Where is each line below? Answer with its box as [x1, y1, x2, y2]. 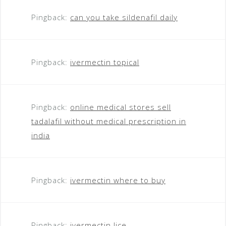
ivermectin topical [70, 56, 139, 67]
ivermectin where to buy [70, 175, 165, 185]
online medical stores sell [70, 101, 171, 112]
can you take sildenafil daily [70, 12, 178, 22]
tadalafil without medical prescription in [31, 116, 186, 126]
